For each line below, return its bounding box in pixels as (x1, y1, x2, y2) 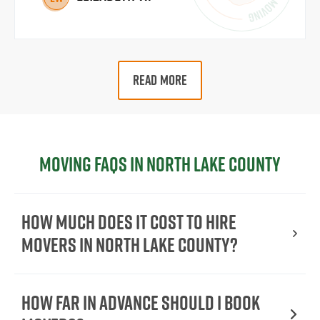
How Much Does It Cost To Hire (21, 208, 236, 236)
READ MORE (132, 70, 188, 91)
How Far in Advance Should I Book (21, 289, 260, 317)
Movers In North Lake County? (21, 231, 238, 259)
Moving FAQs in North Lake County (39, 150, 281, 179)
